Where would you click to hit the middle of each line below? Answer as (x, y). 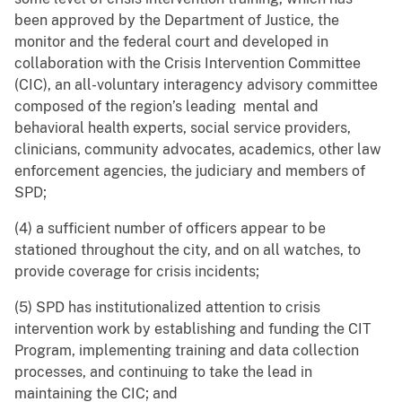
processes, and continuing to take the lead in (163, 372)
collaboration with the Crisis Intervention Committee (188, 64)
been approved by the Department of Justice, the (177, 21)
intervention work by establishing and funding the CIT (193, 329)
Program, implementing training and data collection (187, 351)
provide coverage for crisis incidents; (137, 272)
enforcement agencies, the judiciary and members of (190, 171)
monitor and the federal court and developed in (171, 42)
